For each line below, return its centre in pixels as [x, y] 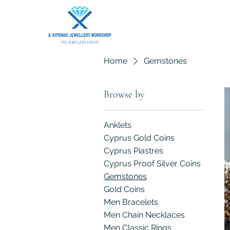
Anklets [118, 125]
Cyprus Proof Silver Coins [152, 164]
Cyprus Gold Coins [139, 138]
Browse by [124, 94]
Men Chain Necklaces [144, 215]
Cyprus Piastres [133, 151]
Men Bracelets [131, 202]
